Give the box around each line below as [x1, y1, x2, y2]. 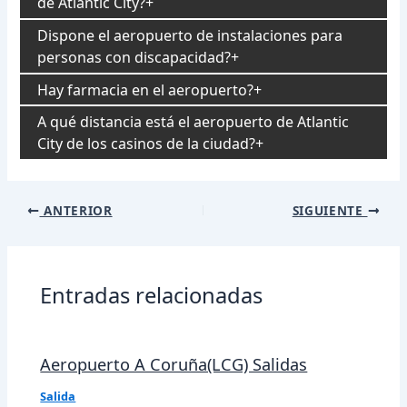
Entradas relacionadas [40, 281, 263, 311]
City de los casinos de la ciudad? [37, 134, 256, 154]
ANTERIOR [39, 201, 113, 219]
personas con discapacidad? [37, 47, 232, 68]
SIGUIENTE [292, 201, 368, 219]
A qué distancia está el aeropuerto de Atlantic [37, 112, 350, 133]
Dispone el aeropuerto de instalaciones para [37, 25, 343, 46]
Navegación [5, 199, 79, 218]
